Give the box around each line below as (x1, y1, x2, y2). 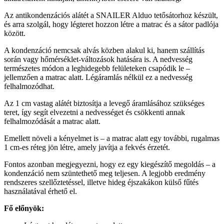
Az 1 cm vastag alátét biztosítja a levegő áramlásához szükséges (4, 98, 204, 107)
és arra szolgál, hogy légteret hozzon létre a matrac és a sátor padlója (4, 19, 218, 28)
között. (4, 28, 25, 37)
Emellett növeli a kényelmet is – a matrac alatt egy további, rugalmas (4, 133, 219, 142)
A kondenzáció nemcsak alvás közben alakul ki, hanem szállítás (4, 45, 204, 54)
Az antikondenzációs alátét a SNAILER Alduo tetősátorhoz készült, (4, 10, 218, 19)
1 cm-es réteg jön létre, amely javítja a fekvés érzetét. (4, 142, 170, 151)
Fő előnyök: (4, 203, 44, 212)
